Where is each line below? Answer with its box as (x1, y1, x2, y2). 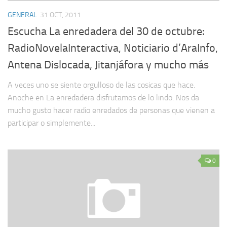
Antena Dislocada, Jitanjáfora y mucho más (8, 58, 209, 71)
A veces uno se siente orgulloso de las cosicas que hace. (8, 80, 195, 90)
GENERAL (8, 10, 37, 19)
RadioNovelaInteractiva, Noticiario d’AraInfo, (8, 42, 218, 55)
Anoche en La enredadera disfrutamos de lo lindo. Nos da (8, 93, 199, 102)
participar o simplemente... (8, 118, 95, 128)
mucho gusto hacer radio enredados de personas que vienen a (8, 105, 215, 115)
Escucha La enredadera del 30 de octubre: (8, 25, 205, 38)
